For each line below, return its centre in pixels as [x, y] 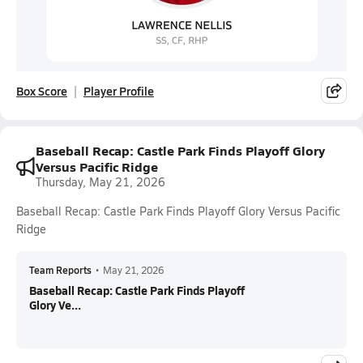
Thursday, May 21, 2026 [100, 182]
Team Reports [60, 270]
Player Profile [119, 91]
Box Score [42, 91]
